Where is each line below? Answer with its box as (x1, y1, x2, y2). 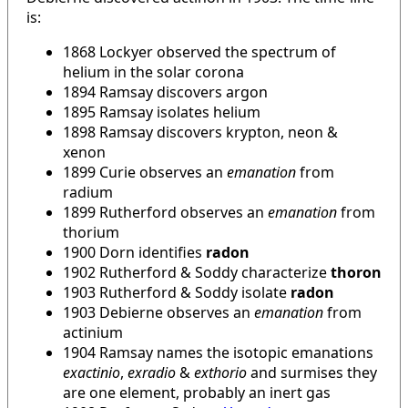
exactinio (63, 362, 120, 382)
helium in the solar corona (63, 61, 244, 82)
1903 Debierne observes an (63, 301, 254, 322)
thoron (331, 261, 382, 282)
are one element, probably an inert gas (63, 382, 331, 403)
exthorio (194, 362, 247, 382)
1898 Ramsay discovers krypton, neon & (63, 121, 338, 142)
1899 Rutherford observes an (63, 201, 268, 222)
